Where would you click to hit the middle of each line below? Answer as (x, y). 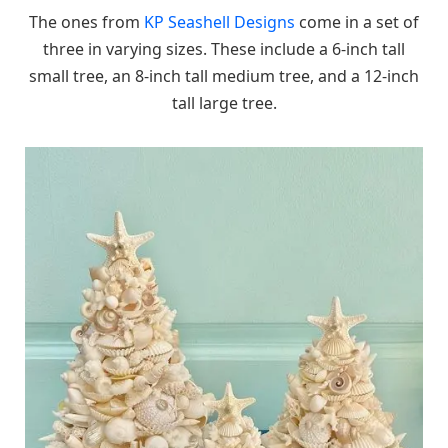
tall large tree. (224, 102)
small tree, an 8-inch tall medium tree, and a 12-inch (224, 75)
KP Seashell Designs (219, 21)
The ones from (86, 21)
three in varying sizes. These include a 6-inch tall (224, 48)
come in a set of (357, 21)
